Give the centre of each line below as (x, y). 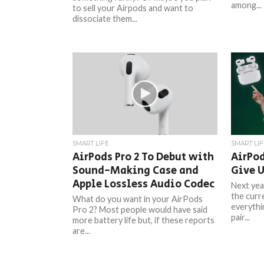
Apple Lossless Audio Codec (144, 184)
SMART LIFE (91, 143)
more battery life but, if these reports (144, 220)
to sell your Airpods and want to (133, 8)
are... (82, 231)
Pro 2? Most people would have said (140, 209)
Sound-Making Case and (136, 171)
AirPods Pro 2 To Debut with (143, 157)
